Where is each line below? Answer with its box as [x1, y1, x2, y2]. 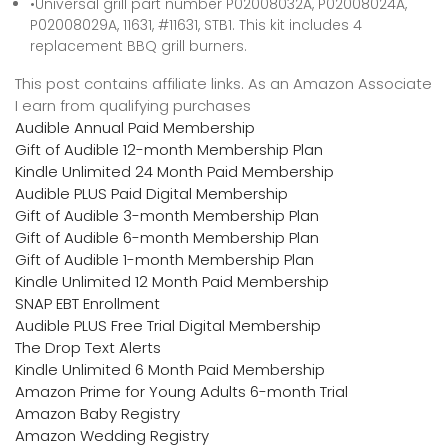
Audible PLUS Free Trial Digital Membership [15, 315, 321, 336]
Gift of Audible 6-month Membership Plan [15, 227, 319, 248]
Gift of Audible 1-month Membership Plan [15, 249, 314, 270]
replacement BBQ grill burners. [30, 36, 247, 56]
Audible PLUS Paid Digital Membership [15, 183, 288, 204]
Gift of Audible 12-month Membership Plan [15, 139, 323, 160]
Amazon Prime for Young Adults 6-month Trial [15, 381, 348, 402]
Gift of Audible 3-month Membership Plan [15, 205, 319, 226]
